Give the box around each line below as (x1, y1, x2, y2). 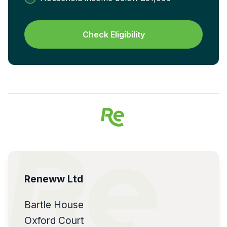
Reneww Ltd (24, 172, 83, 185)
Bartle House (24, 198, 84, 211)
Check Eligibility (82, 29, 145, 40)
